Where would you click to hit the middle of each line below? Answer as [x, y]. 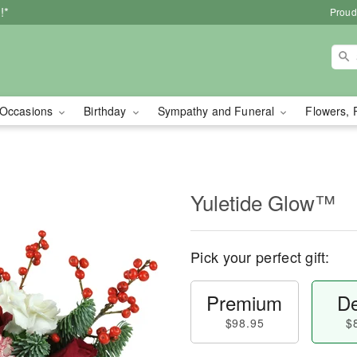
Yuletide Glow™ [263, 202]
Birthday [107, 111]
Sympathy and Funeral [218, 111]
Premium [245, 302]
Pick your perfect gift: [260, 257]
